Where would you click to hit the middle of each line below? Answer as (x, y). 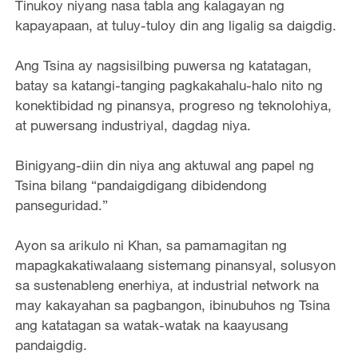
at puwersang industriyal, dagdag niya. (133, 125)
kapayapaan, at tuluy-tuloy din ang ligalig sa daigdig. (175, 25)
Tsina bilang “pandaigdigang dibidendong (141, 185)
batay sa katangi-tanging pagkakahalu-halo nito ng (169, 85)
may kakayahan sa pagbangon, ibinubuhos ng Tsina (172, 305)
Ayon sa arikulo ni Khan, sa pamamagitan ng (151, 245)
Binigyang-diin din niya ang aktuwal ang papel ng (164, 165)
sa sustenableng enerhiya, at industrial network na (167, 285)
